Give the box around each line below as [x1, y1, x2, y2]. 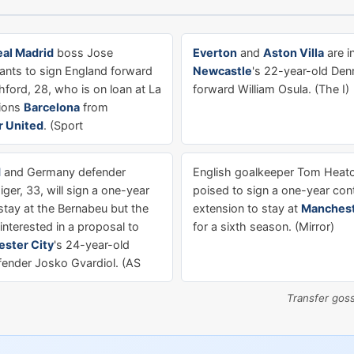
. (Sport [43, 119, 83, 132]
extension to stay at [193, 201, 301, 215]
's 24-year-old [54, 238, 130, 251]
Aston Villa [263, 46, 324, 59]
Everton [193, 46, 237, 59]
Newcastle [193, 64, 252, 77]
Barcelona [24, 100, 80, 114]
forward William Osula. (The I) [193, 82, 349, 96]
